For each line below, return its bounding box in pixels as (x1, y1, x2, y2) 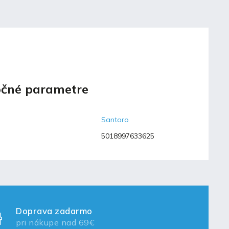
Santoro (101, 114, 129, 124)
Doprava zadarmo (16, 205, 93, 216)
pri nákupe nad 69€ (16, 217, 95, 227)
